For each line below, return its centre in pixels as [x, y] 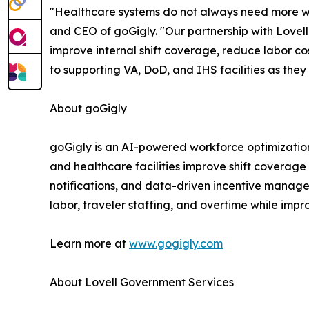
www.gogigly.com [176, 243]
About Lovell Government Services [142, 282]
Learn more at [89, 243]
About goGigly [88, 108]
